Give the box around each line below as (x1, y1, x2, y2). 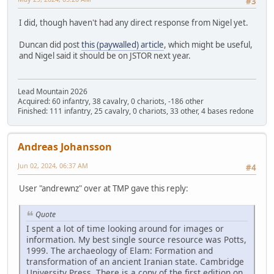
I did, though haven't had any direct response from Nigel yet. (19, 17, 248, 28)
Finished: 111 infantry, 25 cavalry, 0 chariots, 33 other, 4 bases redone (18, 105, 254, 116)
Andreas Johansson (18, 139, 112, 154)
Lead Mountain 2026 (18, 86, 87, 97)
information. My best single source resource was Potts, (26, 234, 246, 246)
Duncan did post (19, 39, 81, 50)
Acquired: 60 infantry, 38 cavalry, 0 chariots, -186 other (18, 95, 204, 106)
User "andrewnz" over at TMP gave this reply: (19, 183, 188, 194)
